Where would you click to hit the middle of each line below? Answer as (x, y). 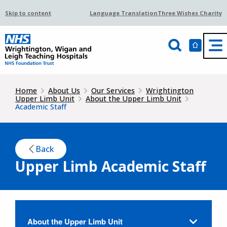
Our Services (113, 90)
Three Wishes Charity (190, 13)
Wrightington (170, 90)
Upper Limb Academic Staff (111, 166)
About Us (64, 90)
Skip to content (28, 13)
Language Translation (124, 13)
